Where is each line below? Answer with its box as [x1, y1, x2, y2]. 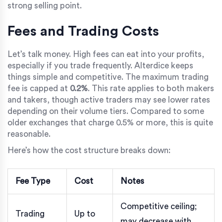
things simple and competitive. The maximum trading [7, 72, 209, 81]
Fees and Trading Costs [7, 24, 159, 38]
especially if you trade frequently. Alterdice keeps [7, 61, 193, 70]
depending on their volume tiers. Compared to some [7, 107, 204, 115]
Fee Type [15, 176, 50, 185]
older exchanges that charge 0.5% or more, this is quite [7, 118, 213, 127]
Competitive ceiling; [120, 202, 197, 211]
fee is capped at [7, 84, 70, 93]
